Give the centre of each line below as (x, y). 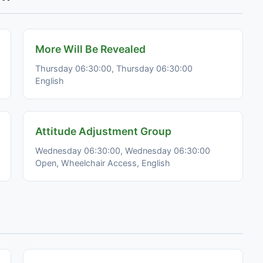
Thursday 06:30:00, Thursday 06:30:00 (114, 68)
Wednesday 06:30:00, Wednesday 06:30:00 (123, 150)
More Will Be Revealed (90, 49)
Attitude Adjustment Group (103, 131)
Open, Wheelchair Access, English (103, 163)
